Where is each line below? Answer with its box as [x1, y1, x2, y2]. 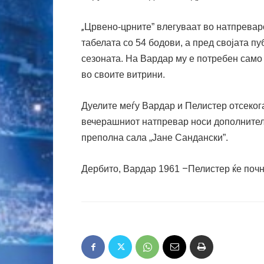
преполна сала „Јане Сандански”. [81, 133, 228, 143]
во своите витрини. [81, 70, 165, 80]
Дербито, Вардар [81, 164, 156, 174]
